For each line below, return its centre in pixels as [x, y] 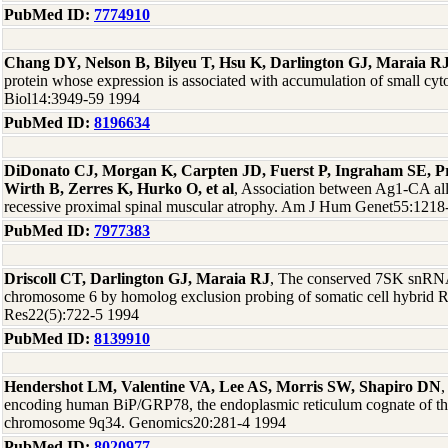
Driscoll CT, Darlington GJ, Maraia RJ [137, 278]
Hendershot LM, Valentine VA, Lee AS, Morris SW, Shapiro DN [222, 386]
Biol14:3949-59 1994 [72, 98]
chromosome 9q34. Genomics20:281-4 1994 [145, 422]
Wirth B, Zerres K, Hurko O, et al [119, 188]
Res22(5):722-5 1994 [71, 314]
